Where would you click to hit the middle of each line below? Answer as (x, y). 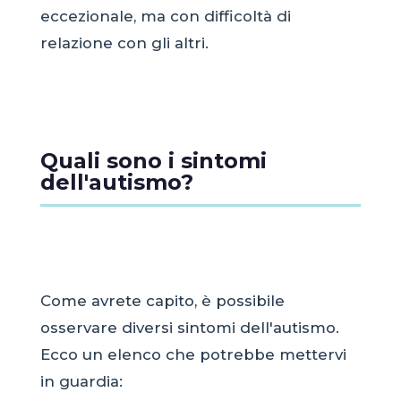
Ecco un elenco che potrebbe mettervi (193, 354)
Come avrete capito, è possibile (162, 300)
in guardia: (81, 381)
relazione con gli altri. (124, 43)
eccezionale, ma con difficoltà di (165, 17)
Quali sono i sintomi (153, 160)
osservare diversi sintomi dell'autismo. (189, 327)
